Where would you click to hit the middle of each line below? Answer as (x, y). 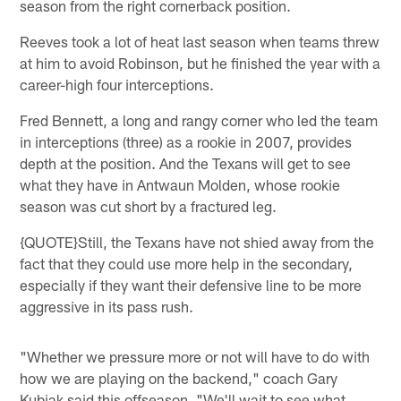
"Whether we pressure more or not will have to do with (195, 356)
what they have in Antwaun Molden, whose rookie (180, 184)
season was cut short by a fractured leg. (149, 205)
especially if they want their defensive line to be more (191, 284)
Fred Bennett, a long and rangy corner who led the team (199, 119)
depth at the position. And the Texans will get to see (186, 162)
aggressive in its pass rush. (107, 306)
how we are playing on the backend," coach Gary (179, 377)
